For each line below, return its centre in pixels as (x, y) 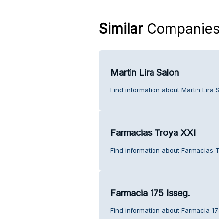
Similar (120, 29)
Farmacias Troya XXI (153, 132)
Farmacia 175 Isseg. (150, 193)
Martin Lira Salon (144, 72)
